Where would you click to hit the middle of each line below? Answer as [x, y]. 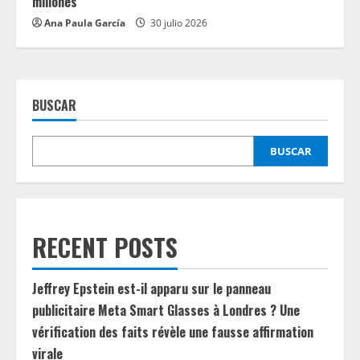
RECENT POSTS [105, 247]
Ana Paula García [85, 23]
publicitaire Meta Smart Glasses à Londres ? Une [166, 310]
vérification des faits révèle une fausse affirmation [173, 332]
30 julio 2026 [178, 23]
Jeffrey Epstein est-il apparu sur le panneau [151, 288]
